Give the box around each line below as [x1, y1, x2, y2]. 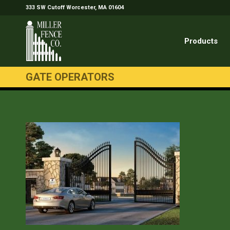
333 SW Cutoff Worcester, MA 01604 [26, 4, 124, 11]
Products [184, 36, 218, 46]
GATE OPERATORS [26, 71, 114, 83]
